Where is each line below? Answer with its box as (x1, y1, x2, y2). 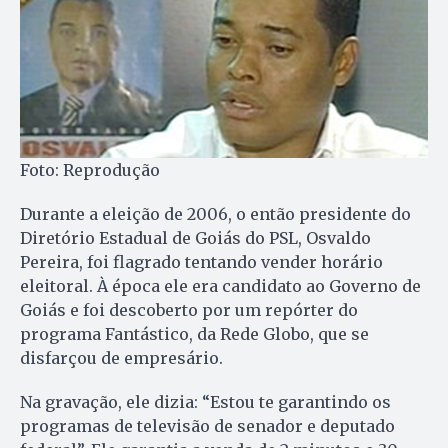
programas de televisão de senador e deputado (20, 416, 395, 437)
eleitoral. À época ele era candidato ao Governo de (20, 276, 421, 297)
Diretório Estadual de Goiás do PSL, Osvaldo (20, 228, 371, 249)
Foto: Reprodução (20, 160, 160, 181)
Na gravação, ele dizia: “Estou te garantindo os (20, 392, 391, 413)
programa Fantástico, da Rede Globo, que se (20, 324, 369, 345)
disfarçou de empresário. (20, 348, 223, 369)
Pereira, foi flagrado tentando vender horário (20, 252, 383, 273)
